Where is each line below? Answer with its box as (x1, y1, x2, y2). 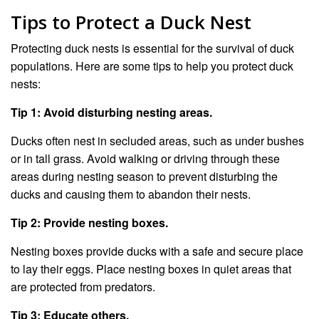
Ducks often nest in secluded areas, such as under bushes (11, 132, 304, 149)
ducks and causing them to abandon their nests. (11, 185, 251, 202)
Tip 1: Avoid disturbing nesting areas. (11, 103, 212, 120)
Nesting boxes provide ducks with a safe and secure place (11, 242, 303, 259)
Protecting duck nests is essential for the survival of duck (11, 39, 294, 56)
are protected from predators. (11, 278, 155, 295)
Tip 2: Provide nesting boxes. (11, 214, 168, 231)
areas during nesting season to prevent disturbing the (11, 167, 278, 184)
